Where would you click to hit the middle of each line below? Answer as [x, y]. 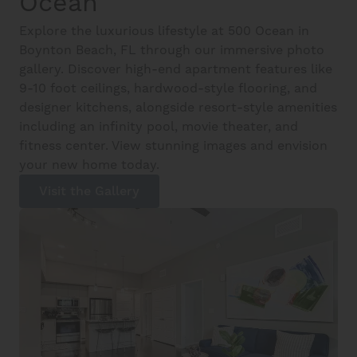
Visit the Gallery [89, 192]
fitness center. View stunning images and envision [173, 146]
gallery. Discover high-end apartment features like [176, 69]
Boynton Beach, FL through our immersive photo [172, 50]
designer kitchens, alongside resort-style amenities [178, 108]
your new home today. [89, 165]
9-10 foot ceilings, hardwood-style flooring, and [168, 88]
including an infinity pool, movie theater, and [159, 127]
